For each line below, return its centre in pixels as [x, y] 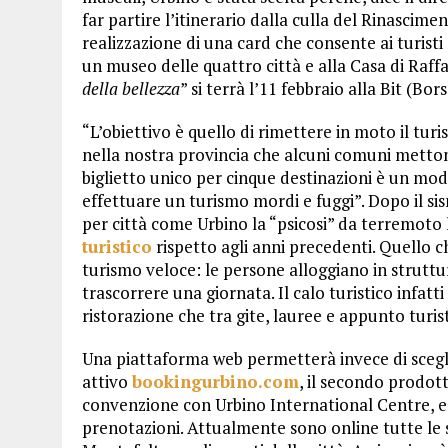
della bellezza [131, 88]
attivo [107, 381]
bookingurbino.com [215, 381]
